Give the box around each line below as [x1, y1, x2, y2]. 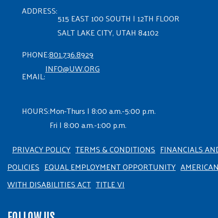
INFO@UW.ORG [45, 61, 100, 75]
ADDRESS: [22, 3, 57, 18]
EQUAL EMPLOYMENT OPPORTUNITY [44, 159, 176, 174]
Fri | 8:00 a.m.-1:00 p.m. [50, 117, 127, 132]
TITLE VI [96, 177, 125, 191]
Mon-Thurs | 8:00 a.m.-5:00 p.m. [50, 103, 156, 118]
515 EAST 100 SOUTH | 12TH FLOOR [57, 11, 180, 25]
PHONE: [22, 47, 49, 61]
